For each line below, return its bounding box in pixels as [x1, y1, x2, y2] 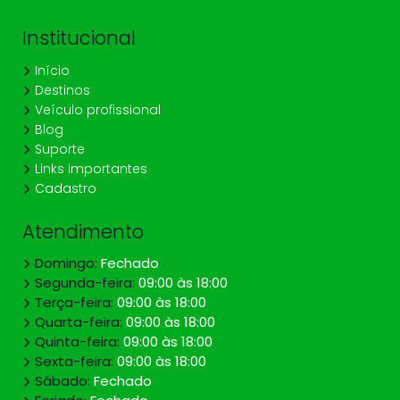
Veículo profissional [31, 100, 161, 119]
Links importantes [31, 159, 147, 178]
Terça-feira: [31, 293, 117, 312]
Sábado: [31, 371, 94, 391]
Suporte [31, 139, 85, 158]
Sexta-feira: [31, 352, 117, 371]
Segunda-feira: [31, 273, 138, 293]
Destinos [31, 80, 90, 99]
